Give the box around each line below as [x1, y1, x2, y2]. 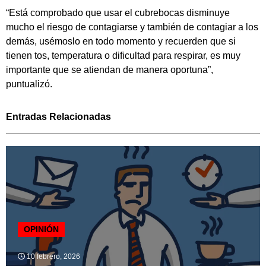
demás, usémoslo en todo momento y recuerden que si [6, 36, 236, 47]
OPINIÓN [24, 224, 59, 234]
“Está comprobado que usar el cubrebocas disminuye [6, 8, 230, 18]
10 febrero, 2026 [25, 252, 80, 261]
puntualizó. [6, 79, 52, 90]
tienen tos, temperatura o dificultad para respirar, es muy [6, 50, 240, 61]
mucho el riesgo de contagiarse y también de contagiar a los [6, 22, 258, 33]
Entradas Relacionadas [6, 111, 111, 122]
